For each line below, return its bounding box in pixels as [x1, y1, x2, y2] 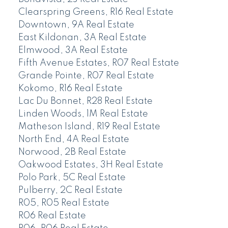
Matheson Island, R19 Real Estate [18, 122, 160, 131]
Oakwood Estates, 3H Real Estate [18, 160, 163, 169]
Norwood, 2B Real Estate [18, 147, 126, 157]
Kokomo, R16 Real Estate [18, 83, 123, 93]
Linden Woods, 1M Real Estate [18, 109, 148, 119]
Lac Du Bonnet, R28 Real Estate [18, 96, 153, 106]
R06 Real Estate [18, 211, 86, 220]
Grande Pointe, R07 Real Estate [18, 71, 154, 80]
